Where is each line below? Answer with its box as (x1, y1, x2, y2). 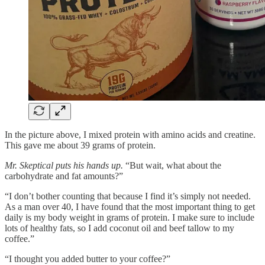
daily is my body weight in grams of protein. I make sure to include (5, 212, 254, 222)
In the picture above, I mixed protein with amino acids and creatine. (5, 129, 256, 140)
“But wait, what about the (123, 160, 221, 170)
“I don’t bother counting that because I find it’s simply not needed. (5, 190, 251, 201)
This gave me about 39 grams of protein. (5, 140, 156, 150)
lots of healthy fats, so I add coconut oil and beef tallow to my (5, 222, 234, 233)
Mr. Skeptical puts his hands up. (5, 160, 123, 170)
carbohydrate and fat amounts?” (5, 170, 123, 181)
